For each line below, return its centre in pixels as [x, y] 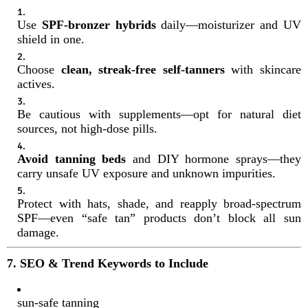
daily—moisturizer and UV [229, 24]
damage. [38, 232]
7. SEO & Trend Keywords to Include [108, 264]
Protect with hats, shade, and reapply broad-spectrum [159, 203]
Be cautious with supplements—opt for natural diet [159, 114]
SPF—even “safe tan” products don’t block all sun [159, 218]
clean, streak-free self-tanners [143, 69]
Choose [39, 69]
